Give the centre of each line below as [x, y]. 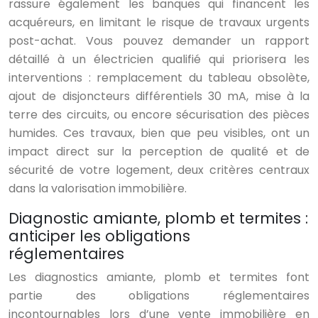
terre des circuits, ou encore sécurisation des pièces [159, 115]
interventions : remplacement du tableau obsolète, [159, 78]
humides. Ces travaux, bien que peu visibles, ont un [159, 133]
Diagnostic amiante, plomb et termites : [158, 219]
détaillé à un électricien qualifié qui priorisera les [159, 60]
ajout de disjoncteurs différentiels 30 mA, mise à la [159, 97]
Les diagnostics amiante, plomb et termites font [159, 278]
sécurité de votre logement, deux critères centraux [159, 170]
